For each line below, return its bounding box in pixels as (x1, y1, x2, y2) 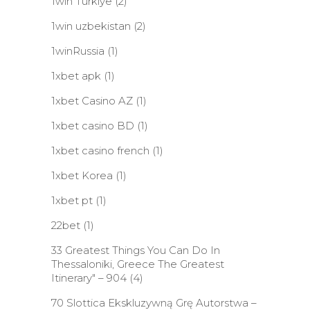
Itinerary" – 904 (51, 271, 127, 284)
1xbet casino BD (51, 119, 134, 132)
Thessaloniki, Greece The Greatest (51, 257, 224, 271)
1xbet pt (51, 194, 93, 207)
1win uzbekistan (51, 19, 131, 33)
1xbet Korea (51, 169, 113, 182)
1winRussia (51, 44, 104, 57)
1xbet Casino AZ (51, 94, 133, 107)
